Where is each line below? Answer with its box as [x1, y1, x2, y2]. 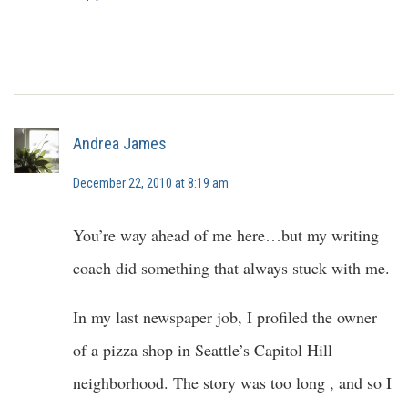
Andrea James [73, 133, 167, 153]
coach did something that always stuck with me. [73, 257, 390, 279]
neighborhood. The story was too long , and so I [73, 372, 392, 393]
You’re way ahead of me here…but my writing [73, 224, 379, 246]
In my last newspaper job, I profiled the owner [73, 306, 377, 328]
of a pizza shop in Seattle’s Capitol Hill [73, 339, 332, 361]
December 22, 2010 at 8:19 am [73, 176, 229, 190]
